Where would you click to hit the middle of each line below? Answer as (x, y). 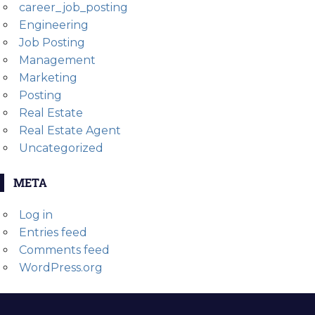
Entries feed (53, 233)
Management (57, 60)
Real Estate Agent (70, 131)
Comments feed (64, 250)
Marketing (48, 78)
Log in (36, 215)
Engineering (53, 25)
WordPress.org (60, 268)
